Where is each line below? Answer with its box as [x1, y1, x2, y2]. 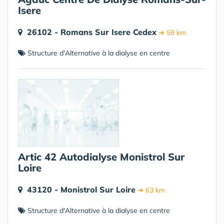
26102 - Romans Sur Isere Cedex [27, 27, 156, 37]
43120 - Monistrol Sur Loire [27, 184, 135, 194]
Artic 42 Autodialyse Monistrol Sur [18, 150, 184, 163]
